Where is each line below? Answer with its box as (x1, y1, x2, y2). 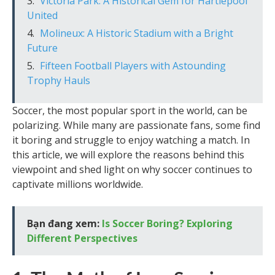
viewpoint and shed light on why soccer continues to (12, 163, 252, 177)
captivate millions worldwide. (12, 177, 143, 192)
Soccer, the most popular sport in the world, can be (12, 104, 247, 118)
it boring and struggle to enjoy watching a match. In (12, 133, 250, 147)
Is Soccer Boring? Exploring (102, 217, 233, 231)
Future (27, 41, 58, 55)
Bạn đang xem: (27, 217, 102, 231)
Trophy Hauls (27, 74, 90, 88)
